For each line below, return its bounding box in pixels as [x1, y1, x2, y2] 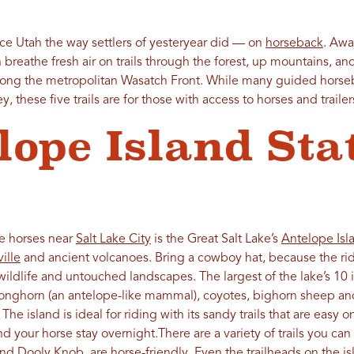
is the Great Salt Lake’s [150, 233, 281, 247]
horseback [265, 37, 323, 51]
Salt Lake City [75, 233, 151, 247]
